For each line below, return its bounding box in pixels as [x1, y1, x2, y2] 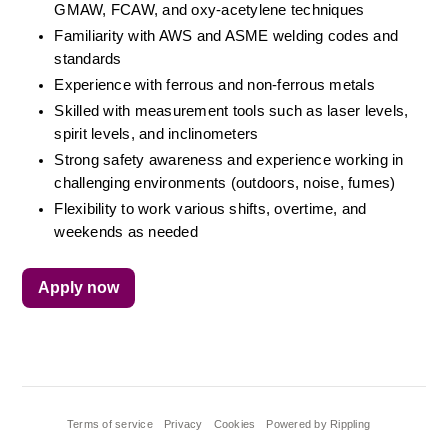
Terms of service [66, 418, 153, 430]
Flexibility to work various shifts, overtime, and [54, 201, 367, 217]
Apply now [38, 279, 120, 296]
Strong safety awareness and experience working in [54, 152, 404, 168]
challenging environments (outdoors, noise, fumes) [54, 175, 396, 191]
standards [54, 51, 122, 67]
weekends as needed [54, 224, 198, 240]
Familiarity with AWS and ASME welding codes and [54, 28, 399, 44]
